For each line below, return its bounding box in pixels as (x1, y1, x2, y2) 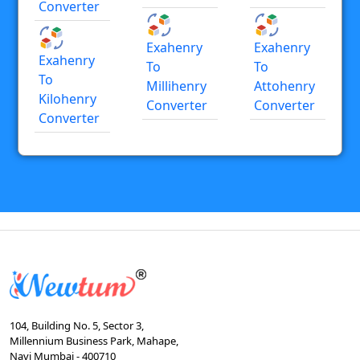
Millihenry (146, 76, 207, 95)
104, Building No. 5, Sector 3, (10, 318, 144, 333)
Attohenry (254, 76, 315, 95)
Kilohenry (39, 89, 96, 108)
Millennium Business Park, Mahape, (10, 333, 178, 349)
